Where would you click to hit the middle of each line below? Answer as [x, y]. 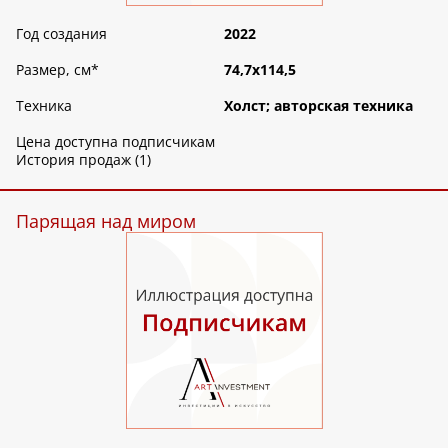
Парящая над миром [106, 221]
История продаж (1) [83, 159]
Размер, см [53, 69]
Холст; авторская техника [318, 105]
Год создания [61, 33]
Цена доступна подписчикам [115, 141]
